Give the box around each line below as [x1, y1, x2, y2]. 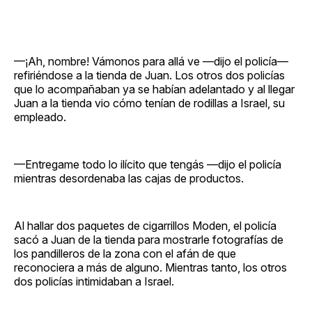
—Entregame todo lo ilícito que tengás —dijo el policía [14, 157, 281, 171]
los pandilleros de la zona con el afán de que [14, 246, 236, 260]
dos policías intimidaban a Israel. [14, 274, 174, 288]
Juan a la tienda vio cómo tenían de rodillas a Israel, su [14, 95, 285, 110]
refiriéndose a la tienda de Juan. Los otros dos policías [14, 68, 285, 82]
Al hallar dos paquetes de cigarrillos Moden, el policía [14, 218, 276, 233]
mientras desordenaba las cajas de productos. [14, 171, 244, 185]
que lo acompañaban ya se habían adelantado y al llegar [14, 81, 295, 96]
